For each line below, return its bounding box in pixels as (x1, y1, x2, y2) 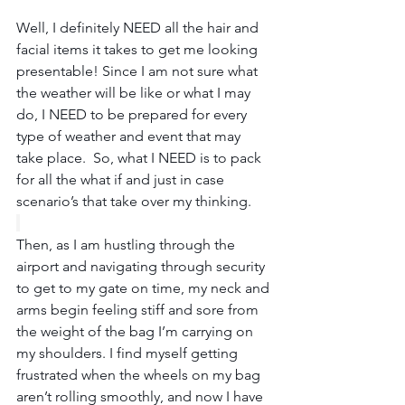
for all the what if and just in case (16, 171, 228, 188)
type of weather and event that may (16, 127, 244, 145)
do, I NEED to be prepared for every (16, 106, 250, 123)
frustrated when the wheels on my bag (16, 366, 264, 383)
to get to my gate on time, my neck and (16, 279, 273, 297)
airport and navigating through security (16, 258, 268, 275)
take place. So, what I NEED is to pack (16, 149, 265, 166)
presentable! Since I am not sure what (16, 62, 261, 80)
